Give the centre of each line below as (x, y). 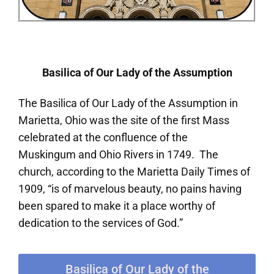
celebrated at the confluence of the (103, 137)
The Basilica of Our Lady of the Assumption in (128, 103)
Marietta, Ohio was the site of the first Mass (124, 120)
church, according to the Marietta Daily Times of (134, 171)
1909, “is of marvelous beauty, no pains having (130, 188)
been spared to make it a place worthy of (117, 206)
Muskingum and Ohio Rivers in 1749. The (118, 154)
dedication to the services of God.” (101, 223)
